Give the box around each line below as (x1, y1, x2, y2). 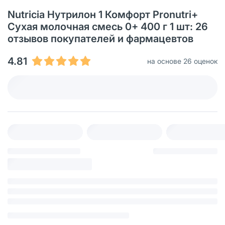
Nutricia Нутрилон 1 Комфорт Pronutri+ (8, 8, 198, 21)
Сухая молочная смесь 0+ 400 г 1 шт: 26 (8, 20, 208, 33)
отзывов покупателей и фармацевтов (8, 32, 193, 45)
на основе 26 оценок (147, 56, 217, 65)
